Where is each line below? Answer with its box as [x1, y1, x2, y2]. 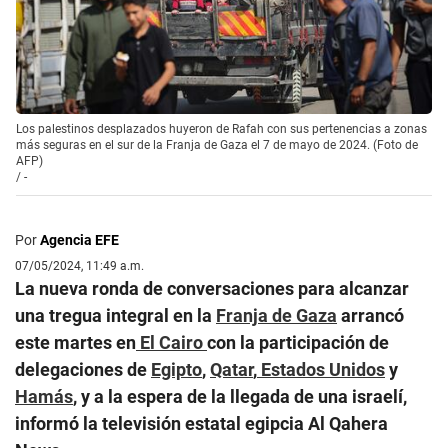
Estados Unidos [257, 358, 385, 380]
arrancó [337, 304, 404, 326]
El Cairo [136, 331, 207, 353]
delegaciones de [15, 358, 151, 380]
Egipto [151, 358, 202, 380]
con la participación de [207, 331, 389, 353]
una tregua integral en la [15, 304, 216, 326]
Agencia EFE [40, 231, 119, 248]
